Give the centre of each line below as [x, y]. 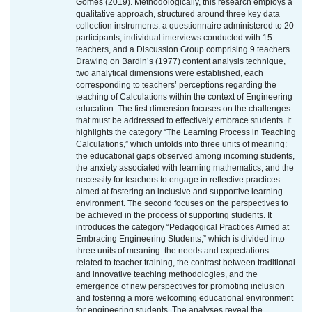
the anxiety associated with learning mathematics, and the [185, 168]
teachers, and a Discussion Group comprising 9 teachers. [184, 50]
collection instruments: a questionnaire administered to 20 [185, 26]
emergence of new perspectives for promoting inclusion [180, 287]
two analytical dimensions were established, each [170, 73]
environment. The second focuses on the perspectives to [182, 204]
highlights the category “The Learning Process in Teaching [186, 133]
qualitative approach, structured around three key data [178, 14]
